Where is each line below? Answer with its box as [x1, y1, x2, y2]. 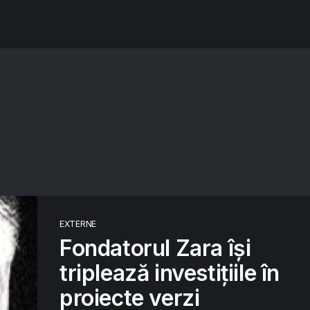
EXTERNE [60, 219, 96, 229]
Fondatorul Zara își [60, 235, 251, 262]
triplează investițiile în [60, 259, 280, 286]
